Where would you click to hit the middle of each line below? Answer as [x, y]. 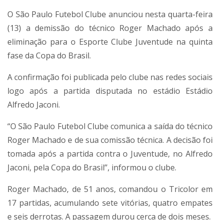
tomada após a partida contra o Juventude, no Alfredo [110, 154]
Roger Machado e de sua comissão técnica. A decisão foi [110, 140]
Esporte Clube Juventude [126, 42]
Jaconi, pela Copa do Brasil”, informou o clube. [92, 167]
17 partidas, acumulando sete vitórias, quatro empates [110, 203]
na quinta [193, 42]
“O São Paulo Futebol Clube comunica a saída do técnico [110, 126]
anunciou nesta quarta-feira [160, 14]
